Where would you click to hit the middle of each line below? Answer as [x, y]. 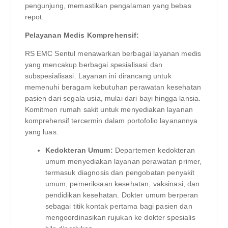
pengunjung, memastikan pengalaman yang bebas [108, 5]
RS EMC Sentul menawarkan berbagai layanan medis [113, 53]
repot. [34, 17]
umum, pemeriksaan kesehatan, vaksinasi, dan [122, 183]
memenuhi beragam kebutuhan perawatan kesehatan [113, 87]
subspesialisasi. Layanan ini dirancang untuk [98, 76]
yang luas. [41, 132]
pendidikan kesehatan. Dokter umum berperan [122, 195]
